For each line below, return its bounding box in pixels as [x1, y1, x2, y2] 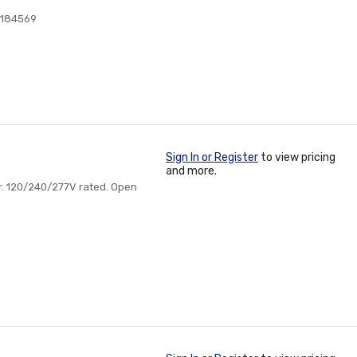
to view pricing [258, 151, 335, 164]
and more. [166, 164, 217, 178]
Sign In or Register [166, 151, 258, 164]
